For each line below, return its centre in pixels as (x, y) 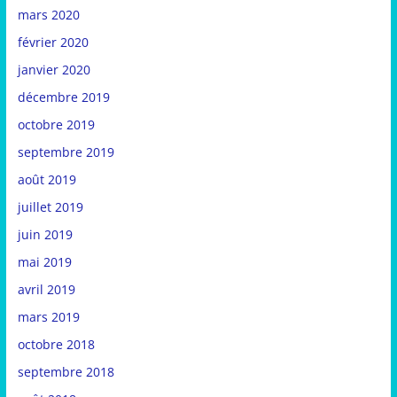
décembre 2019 (63, 97)
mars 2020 (48, 15)
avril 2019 (46, 290)
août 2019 (47, 180)
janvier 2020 (54, 70)
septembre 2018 (66, 372)
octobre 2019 (56, 125)
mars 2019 (48, 317)
